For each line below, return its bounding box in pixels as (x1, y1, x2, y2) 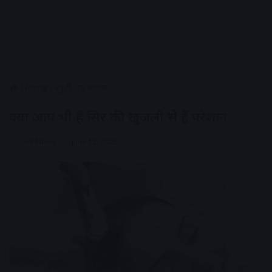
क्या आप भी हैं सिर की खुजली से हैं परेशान (9, 107, 227, 126)
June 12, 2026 (72, 136, 117, 147)
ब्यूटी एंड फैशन (55, 81, 107, 95)
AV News (25, 136, 55, 147)
